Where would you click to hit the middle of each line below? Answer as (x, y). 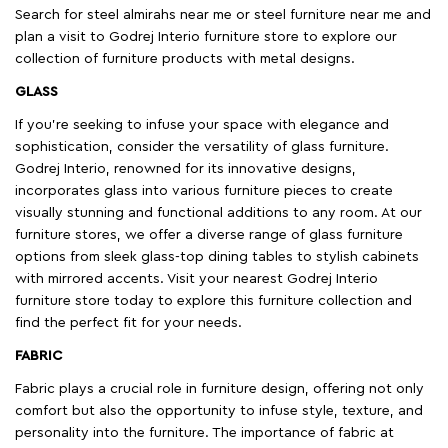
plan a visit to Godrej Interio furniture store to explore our (206, 37)
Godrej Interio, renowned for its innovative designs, (185, 169)
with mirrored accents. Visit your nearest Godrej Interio (196, 279)
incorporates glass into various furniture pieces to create (204, 191)
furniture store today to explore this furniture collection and (213, 301)
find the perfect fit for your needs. (128, 323)
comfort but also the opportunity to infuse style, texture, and (219, 411)
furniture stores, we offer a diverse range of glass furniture (209, 235)
